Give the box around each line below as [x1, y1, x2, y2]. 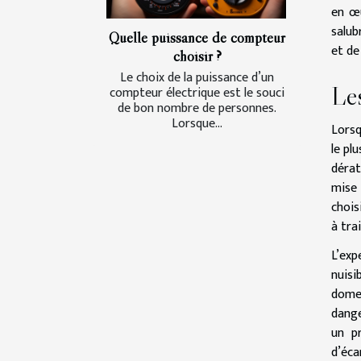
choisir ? [172, 45, 222, 65]
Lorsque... [172, 112, 222, 135]
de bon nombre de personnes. [118, 97, 276, 119]
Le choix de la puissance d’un [120, 66, 274, 89]
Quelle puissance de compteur [109, 27, 285, 47]
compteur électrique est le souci [110, 81, 284, 104]
